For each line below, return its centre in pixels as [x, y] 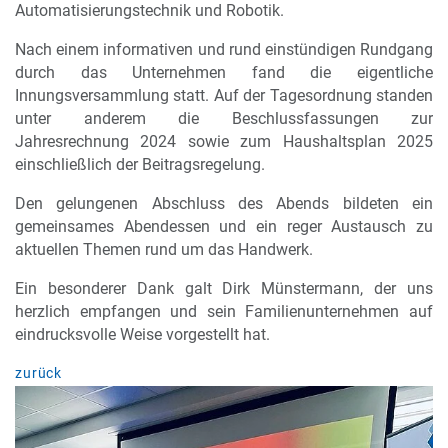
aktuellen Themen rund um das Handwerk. [164, 249]
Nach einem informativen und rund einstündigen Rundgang [224, 49]
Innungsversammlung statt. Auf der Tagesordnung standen [224, 95]
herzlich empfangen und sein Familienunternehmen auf [224, 311]
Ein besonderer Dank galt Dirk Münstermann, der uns [224, 288]
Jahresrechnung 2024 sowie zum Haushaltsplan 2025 [224, 141]
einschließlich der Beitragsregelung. [140, 164]
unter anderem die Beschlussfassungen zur [224, 118]
